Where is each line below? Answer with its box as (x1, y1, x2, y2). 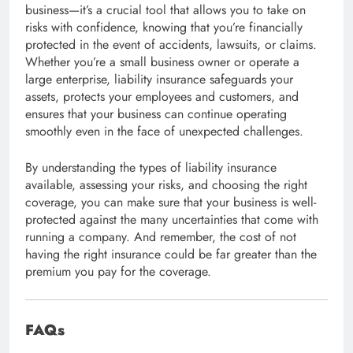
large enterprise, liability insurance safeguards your (25, 69, 293, 88)
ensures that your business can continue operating (25, 104, 287, 123)
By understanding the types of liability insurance (25, 158, 277, 176)
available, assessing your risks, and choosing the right (25, 175, 307, 194)
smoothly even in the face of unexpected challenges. (25, 121, 303, 140)
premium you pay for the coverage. (25, 262, 211, 281)
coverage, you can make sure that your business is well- (25, 192, 316, 211)
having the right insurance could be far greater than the (25, 244, 317, 263)
